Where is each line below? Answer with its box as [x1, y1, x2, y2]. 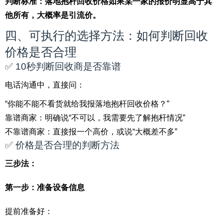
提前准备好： [5, 207, 53, 216]
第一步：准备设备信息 [5, 183, 85, 192]
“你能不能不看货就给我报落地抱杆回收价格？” [5, 100, 169, 108]
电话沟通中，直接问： [5, 81, 85, 89]
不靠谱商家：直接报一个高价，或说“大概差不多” [5, 127, 177, 136]
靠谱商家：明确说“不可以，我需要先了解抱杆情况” [5, 113, 185, 122]
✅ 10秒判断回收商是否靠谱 [5, 61, 121, 72]
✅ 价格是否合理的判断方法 [5, 140, 119, 150]
